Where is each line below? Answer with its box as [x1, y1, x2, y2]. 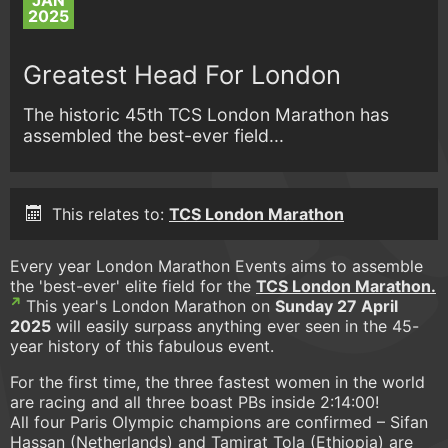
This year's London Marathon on [21, 296, 275, 317]
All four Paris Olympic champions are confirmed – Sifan [10, 412, 428, 433]
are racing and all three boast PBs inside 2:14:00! [10, 392, 379, 413]
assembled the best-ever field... [23, 124, 285, 146]
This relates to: [52, 204, 169, 225]
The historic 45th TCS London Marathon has [23, 103, 390, 125]
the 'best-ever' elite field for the [10, 276, 256, 297]
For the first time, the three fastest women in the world [10, 372, 425, 393]
